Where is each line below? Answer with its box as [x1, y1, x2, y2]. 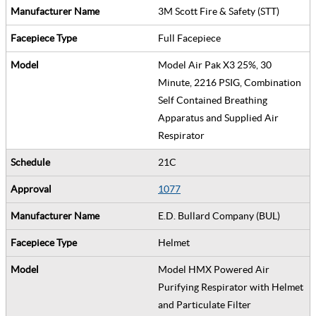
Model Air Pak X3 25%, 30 [158, 59, 272, 71]
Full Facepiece [158, 32, 225, 44]
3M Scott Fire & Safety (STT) [158, 5, 284, 17]
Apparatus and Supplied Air [158, 111, 279, 123]
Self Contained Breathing [158, 94, 267, 106]
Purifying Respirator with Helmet [158, 281, 303, 293]
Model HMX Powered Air [158, 263, 269, 275]
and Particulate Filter [158, 298, 255, 310]
